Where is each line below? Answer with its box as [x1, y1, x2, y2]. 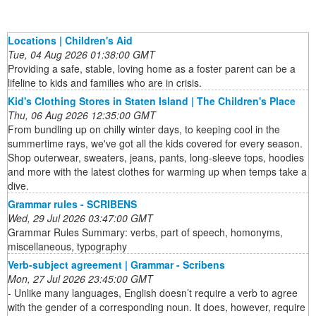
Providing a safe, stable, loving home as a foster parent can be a [8, 61, 296, 75]
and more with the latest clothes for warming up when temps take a [8, 164, 307, 178]
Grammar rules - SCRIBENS [8, 196, 137, 211]
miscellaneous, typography [8, 238, 127, 253]
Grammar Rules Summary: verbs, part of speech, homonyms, [8, 224, 283, 239]
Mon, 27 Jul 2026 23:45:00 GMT [8, 271, 153, 286]
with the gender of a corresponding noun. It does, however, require [8, 299, 305, 314]
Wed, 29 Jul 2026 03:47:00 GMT [8, 210, 153, 225]
